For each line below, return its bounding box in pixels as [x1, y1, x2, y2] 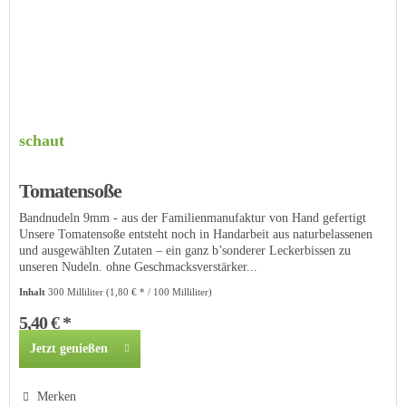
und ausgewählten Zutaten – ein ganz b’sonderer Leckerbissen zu [19, 244, 352, 258]
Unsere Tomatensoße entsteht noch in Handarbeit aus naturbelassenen [19, 227, 373, 242]
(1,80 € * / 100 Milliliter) [106, 286, 213, 298]
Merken [37, 390, 77, 404]
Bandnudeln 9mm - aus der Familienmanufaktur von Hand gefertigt [19, 211, 367, 226]
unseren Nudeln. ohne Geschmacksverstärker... [19, 260, 258, 275]
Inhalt [19, 286, 49, 298]
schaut [19, 131, 65, 150]
